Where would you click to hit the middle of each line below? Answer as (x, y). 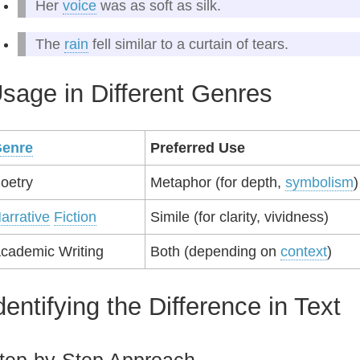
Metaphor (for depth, (218, 182)
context (304, 252)
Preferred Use (198, 148)
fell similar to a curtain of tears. (188, 44)
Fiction (75, 217)
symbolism (319, 182)
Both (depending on (215, 252)
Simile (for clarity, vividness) (239, 217)
